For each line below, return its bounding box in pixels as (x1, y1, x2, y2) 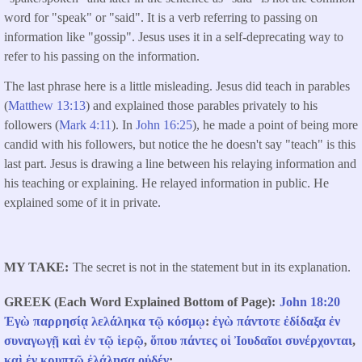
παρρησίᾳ (33, 314, 88, 329)
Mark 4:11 (59, 118, 112, 133)
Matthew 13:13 (8, 99, 86, 113)
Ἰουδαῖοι (234, 334, 282, 348)
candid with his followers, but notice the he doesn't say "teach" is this (4, 137, 356, 152)
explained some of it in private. (4, 196, 161, 210)
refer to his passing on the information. (4, 49, 200, 64)
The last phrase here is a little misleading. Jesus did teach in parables (4, 79, 350, 94)
